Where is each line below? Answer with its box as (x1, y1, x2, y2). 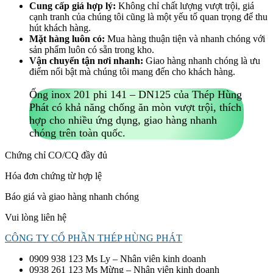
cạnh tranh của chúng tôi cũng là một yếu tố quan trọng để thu (29, 12, 268, 23)
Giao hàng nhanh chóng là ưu (143, 55, 260, 66)
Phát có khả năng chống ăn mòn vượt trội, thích (29, 101, 241, 113)
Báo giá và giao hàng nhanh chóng (5, 191, 139, 202)
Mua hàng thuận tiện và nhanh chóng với (105, 34, 265, 44)
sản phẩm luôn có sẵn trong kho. (29, 44, 154, 55)
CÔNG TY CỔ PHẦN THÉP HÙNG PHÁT (5, 233, 182, 244)
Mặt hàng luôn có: (29, 34, 105, 44)
